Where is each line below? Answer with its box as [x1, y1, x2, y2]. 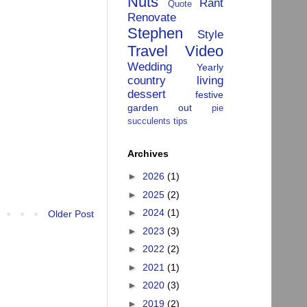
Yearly [197, 61, 223, 73]
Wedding [127, 60, 172, 73]
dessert [127, 87, 166, 101]
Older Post [48, 208, 94, 219]
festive [195, 88, 223, 100]
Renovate [127, 10, 176, 24]
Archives [127, 147, 169, 159]
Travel [127, 42, 168, 60]
